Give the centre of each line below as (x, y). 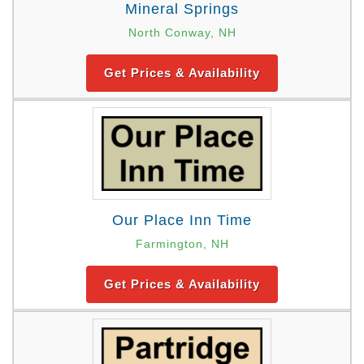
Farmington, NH (182, 244)
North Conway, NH (182, 32)
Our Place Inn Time (182, 221)
